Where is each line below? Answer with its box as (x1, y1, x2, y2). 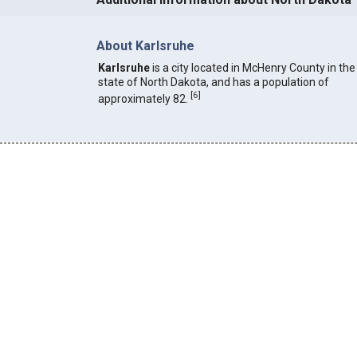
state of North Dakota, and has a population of (97, 76, 329, 89)
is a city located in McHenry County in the (149, 61, 355, 75)
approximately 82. (97, 92, 190, 105)
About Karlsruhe (96, 37, 194, 53)
